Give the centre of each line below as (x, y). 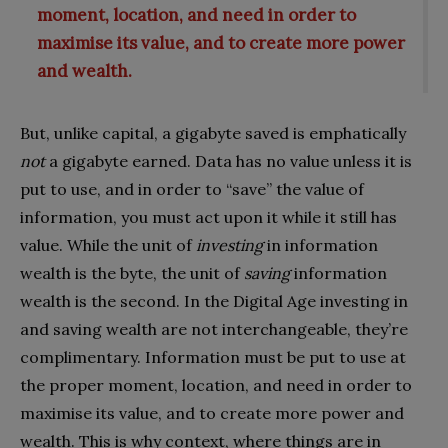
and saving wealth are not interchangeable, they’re (214, 328)
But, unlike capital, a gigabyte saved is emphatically (213, 132)
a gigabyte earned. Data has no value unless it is (228, 160)
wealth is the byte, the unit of (132, 272)
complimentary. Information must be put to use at (213, 356)
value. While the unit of (108, 244)
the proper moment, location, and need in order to (216, 384)
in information (320, 244)
